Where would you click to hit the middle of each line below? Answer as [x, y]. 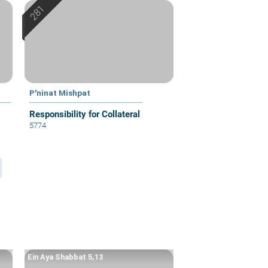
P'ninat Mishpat [60, 92]
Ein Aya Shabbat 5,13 [66, 257]
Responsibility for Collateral [85, 114]
